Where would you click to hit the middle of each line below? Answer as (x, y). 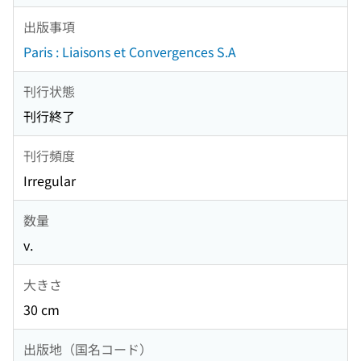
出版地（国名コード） (88, 349)
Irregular (50, 181)
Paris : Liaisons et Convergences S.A (130, 52)
